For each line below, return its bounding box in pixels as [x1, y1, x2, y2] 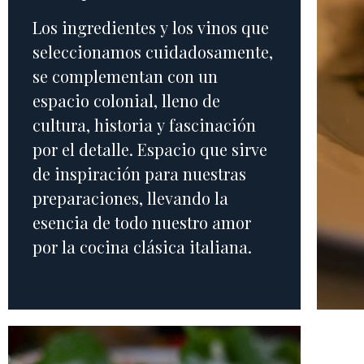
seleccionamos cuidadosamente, [32, 40, 273, 63]
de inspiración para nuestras [32, 162, 246, 184]
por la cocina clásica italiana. [32, 235, 252, 258]
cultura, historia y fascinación [32, 113, 256, 136]
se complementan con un [32, 64, 218, 87]
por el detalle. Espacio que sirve [32, 137, 267, 160]
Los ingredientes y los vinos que [32, 15, 269, 38]
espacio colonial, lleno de [32, 89, 220, 111]
